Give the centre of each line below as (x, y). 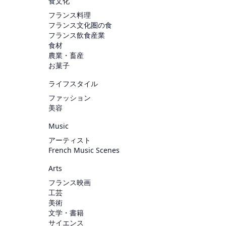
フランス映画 (70, 182)
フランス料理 (70, 15)
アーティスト (70, 140)
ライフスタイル (73, 83)
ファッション (70, 97)
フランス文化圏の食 (80, 25)
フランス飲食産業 (77, 35)
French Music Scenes (84, 150)
